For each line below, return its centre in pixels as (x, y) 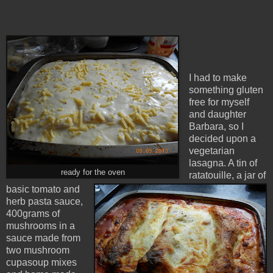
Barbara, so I (216, 127)
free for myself (219, 102)
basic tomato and (43, 190)
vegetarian (211, 151)
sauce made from (43, 238)
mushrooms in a (41, 226)
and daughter (217, 115)
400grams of (33, 214)
